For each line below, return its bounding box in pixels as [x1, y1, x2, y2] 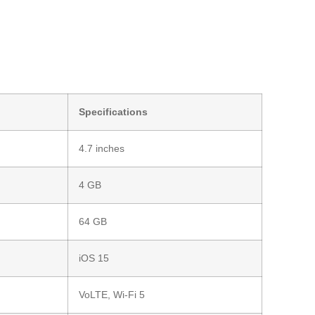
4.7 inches [79, 142, 125, 154]
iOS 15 [79, 252, 110, 264]
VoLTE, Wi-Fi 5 [79, 288, 146, 300]
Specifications [79, 105, 148, 117]
